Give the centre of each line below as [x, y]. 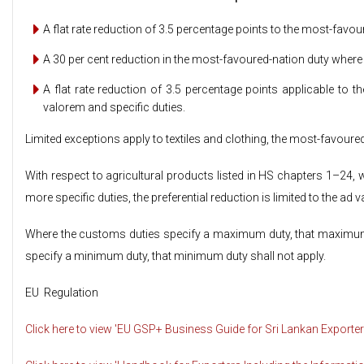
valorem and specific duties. [114, 107]
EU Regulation [62, 292]
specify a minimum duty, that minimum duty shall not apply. [175, 256]
